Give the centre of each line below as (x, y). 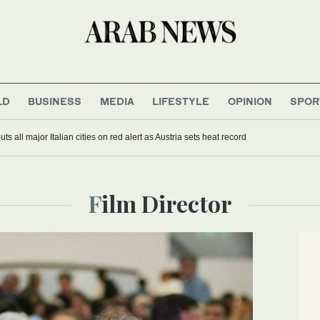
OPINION (250, 101)
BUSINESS (55, 101)
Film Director (166, 203)
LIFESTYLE (181, 101)
